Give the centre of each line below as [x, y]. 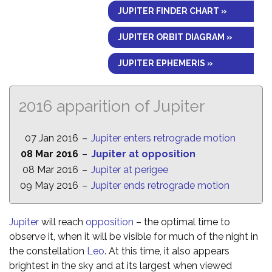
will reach [62, 222]
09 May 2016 [49, 185]
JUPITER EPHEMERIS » [165, 63]
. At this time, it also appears [167, 251]
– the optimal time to [182, 222]
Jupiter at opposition [143, 154]
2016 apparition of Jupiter [112, 106]
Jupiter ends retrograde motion [160, 185]
